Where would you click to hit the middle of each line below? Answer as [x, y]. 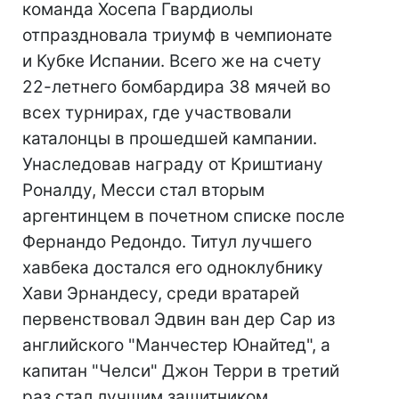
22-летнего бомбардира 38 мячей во [176, 87]
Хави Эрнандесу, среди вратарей [161, 293]
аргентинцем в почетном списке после [183, 216]
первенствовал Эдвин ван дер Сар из [179, 319]
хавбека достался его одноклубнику [173, 268]
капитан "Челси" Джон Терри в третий [181, 371]
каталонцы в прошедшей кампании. [170, 138]
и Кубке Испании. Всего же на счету [172, 61]
